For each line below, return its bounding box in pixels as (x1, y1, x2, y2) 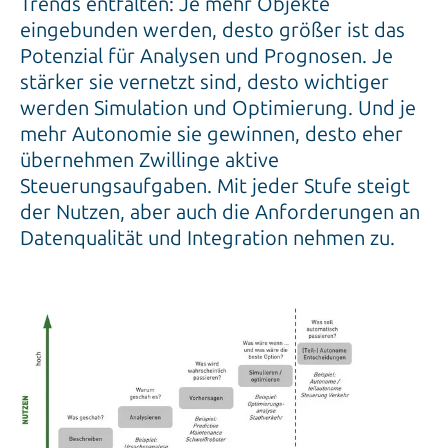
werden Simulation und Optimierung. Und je (20, 96, 416, 121)
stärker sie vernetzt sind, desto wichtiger (20, 70, 389, 95)
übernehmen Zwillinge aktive (20, 148, 279, 173)
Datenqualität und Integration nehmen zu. (20, 226, 395, 251)
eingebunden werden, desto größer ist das (20, 18, 405, 43)
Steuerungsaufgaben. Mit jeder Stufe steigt (20, 174, 410, 199)
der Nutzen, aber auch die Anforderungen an (20, 200, 420, 225)
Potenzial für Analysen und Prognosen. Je (20, 44, 393, 69)
